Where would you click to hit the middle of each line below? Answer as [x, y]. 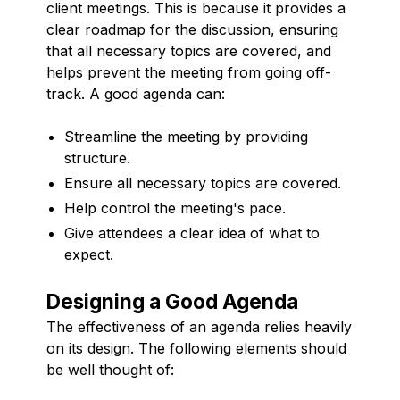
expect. [89, 254]
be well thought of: [110, 369]
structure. [97, 158]
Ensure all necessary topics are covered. [203, 183]
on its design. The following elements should [196, 348]
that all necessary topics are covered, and [189, 50]
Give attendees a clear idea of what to [192, 233]
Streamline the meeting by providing [186, 136]
